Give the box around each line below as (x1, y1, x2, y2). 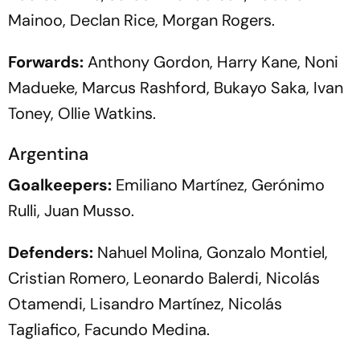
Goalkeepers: (8, 174, 112, 195)
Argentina (8, 141, 88, 166)
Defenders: (8, 241, 93, 263)
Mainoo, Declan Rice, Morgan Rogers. (8, 9, 275, 31)
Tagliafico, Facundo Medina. (8, 318, 210, 340)
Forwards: (8, 51, 84, 72)
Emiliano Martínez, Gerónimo (112, 174, 325, 195)
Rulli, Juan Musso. (8, 199, 134, 221)
